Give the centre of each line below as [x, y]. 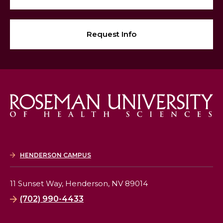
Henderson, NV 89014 [107, 184]
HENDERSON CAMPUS [56, 155]
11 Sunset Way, [37, 184]
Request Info [111, 34]
